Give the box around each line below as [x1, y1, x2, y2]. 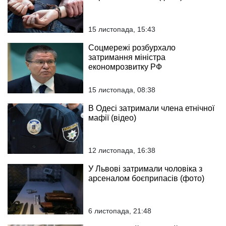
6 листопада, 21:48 [88, 207, 151, 215]
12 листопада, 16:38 [88, 146, 155, 154]
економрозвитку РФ [88, 63, 162, 71]
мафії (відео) [88, 114, 136, 122]
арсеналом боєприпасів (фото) [88, 174, 204, 183]
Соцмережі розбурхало [88, 43, 176, 52]
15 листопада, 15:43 [88, 25, 155, 33]
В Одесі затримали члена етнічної [88, 104, 214, 112]
